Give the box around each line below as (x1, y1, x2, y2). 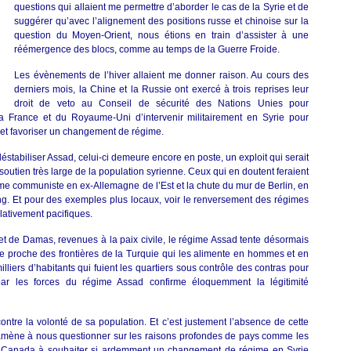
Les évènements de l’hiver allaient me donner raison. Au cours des (14, 70, 309, 81)
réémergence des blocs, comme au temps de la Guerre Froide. (14, 44, 280, 55)
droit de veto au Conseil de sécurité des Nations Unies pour (14, 98, 309, 109)
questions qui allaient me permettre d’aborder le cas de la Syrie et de (14, 2, 309, 13)
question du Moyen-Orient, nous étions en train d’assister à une (14, 30, 309, 41)
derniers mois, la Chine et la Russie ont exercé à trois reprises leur (14, 84, 309, 95)
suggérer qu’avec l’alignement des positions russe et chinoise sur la (14, 16, 309, 27)
